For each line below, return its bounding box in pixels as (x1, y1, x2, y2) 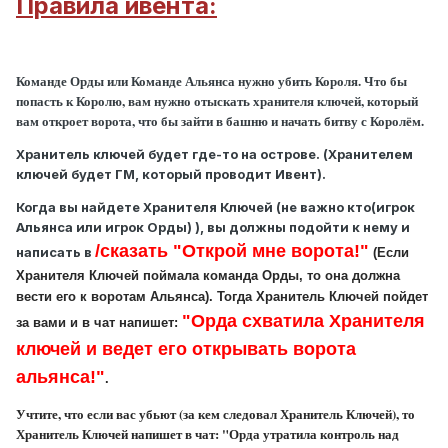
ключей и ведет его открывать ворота (16, 339, 356, 360)
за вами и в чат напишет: (16, 315, 182, 331)
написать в (16, 244, 95, 261)
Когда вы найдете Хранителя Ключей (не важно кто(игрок (16, 199, 415, 216)
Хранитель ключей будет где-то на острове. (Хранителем (16, 146, 413, 163)
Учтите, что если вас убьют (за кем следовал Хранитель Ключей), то (16, 404, 415, 424)
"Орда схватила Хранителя (182, 311, 425, 332)
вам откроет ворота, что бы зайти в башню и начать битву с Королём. (16, 111, 424, 131)
